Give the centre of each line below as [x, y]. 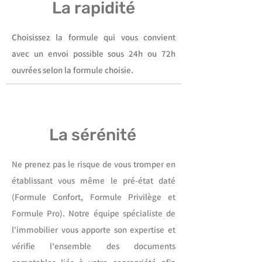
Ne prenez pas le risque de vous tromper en [94, 164]
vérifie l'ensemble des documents [94, 246]
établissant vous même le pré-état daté [94, 180]
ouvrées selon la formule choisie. [73, 70]
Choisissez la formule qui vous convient [94, 37]
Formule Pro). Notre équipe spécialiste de [94, 213]
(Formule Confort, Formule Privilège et [94, 197]
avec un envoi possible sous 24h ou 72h [94, 54]
